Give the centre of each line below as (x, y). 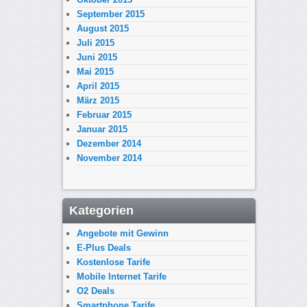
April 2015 (98, 86)
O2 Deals (95, 291)
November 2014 (109, 158)
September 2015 (110, 14)
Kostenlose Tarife (113, 262)
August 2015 (102, 28)
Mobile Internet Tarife (121, 277)
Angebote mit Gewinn (122, 234)
